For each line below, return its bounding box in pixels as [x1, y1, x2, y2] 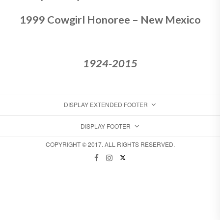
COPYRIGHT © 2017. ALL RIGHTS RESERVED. [45, 139, 175, 148]
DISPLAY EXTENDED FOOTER [63, 100, 148, 109]
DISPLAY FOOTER [81, 121, 131, 130]
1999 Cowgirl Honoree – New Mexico [19, 13, 201, 27]
